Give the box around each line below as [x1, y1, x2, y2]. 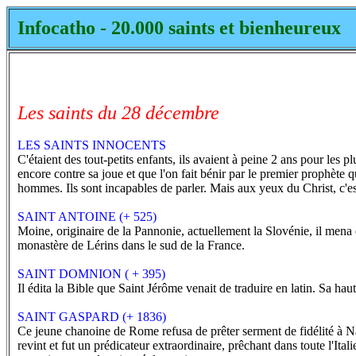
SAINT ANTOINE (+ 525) [17, 210, 157, 223]
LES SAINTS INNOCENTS [17, 138, 166, 152]
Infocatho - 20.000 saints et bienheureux [17, 17, 341, 38]
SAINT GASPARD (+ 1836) [17, 310, 166, 323]
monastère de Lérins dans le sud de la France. [17, 238, 245, 252]
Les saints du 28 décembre [17, 103, 219, 123]
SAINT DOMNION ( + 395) [17, 267, 165, 281]
